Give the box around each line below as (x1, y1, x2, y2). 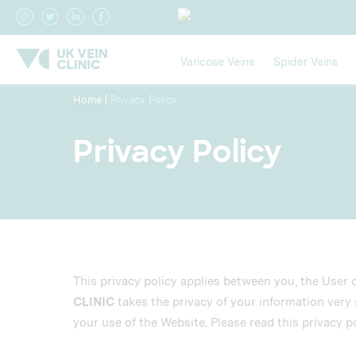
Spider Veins (273, 56, 338, 68)
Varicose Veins (180, 56, 254, 68)
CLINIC (73, 295, 114, 309)
